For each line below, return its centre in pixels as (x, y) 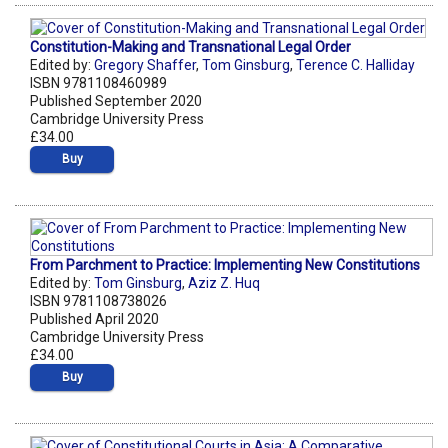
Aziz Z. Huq (224, 283)
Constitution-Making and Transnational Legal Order (190, 47)
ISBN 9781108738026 (98, 301)
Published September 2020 (116, 101)
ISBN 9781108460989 (98, 83)
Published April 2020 (94, 319)
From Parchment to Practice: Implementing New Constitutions (225, 265)
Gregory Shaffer (145, 65)
